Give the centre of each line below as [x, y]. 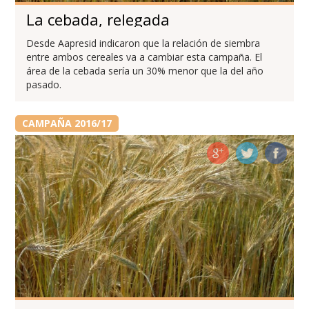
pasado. [44, 84]
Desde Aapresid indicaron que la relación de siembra [143, 43]
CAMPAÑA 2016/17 [67, 123]
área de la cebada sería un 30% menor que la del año [145, 70]
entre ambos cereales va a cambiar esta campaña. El [144, 57]
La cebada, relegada [98, 19]
